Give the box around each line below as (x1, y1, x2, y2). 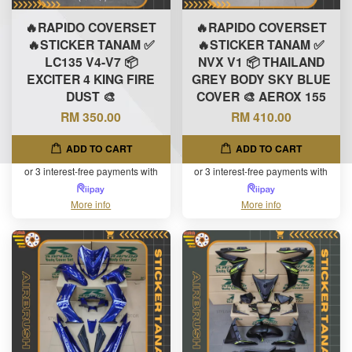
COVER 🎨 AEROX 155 (196, 86, 326, 105)
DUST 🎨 (66, 86, 116, 105)
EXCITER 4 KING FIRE (27, 69, 156, 88)
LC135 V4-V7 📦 (44, 52, 137, 71)
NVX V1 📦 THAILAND (197, 52, 324, 71)
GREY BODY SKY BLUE (191, 69, 331, 88)
